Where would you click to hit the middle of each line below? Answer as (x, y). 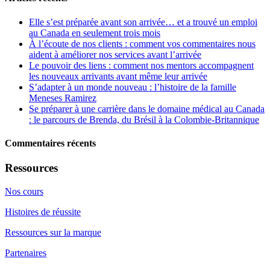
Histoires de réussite (43, 212)
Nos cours (24, 191)
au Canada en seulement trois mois (95, 33)
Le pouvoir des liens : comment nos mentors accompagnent (141, 65)
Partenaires (26, 253)
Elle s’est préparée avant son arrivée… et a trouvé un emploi (143, 22)
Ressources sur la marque (53, 232)
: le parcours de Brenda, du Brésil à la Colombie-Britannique (144, 119)
